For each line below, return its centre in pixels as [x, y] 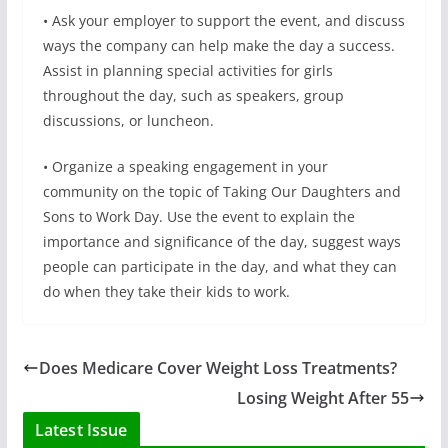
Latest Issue [81, 429]
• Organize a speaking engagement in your [185, 166]
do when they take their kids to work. [166, 291]
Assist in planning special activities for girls [187, 70]
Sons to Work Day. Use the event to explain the [198, 216]
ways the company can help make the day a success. [218, 45]
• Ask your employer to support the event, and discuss [223, 20]
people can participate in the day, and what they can [219, 266]
